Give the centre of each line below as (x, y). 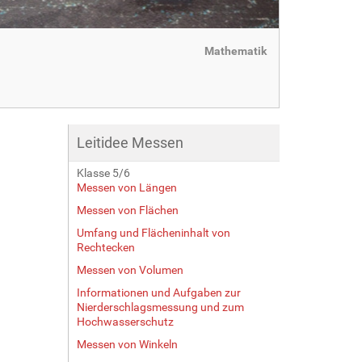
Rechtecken (105, 247)
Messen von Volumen (130, 269)
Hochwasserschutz (125, 321)
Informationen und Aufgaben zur (158, 292)
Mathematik (235, 51)
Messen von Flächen (127, 210)
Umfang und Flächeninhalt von (153, 232)
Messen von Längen (126, 187)
